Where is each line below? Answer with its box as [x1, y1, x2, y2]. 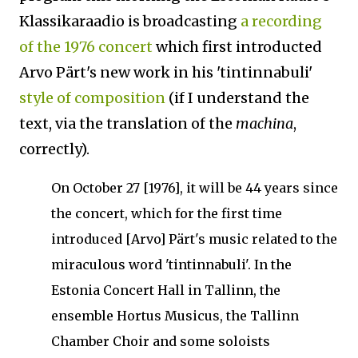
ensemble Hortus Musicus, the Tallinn [51, 308, 299, 324]
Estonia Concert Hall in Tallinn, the [51, 282, 280, 298]
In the [254, 257, 292, 272]
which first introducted [153, 38, 322, 56]
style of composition [19, 89, 165, 107]
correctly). [19, 140, 93, 158]
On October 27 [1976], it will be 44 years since [51, 180, 338, 196]
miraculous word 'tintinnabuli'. [51, 257, 251, 272]
